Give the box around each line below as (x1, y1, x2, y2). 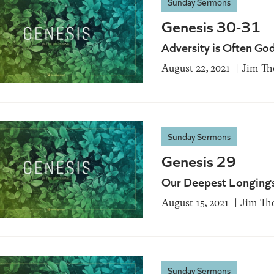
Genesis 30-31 (161, 15, 261, 37)
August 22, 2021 (161, 61, 230, 75)
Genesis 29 (161, 149, 236, 171)
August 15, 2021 (161, 194, 229, 209)
